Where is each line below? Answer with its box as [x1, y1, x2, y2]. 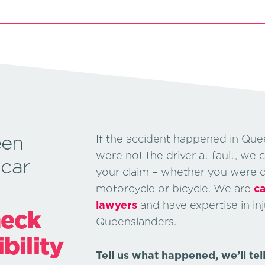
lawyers [95, 199, 137, 212]
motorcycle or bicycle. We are [95, 182, 254, 195]
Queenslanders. [95, 215, 176, 228]
